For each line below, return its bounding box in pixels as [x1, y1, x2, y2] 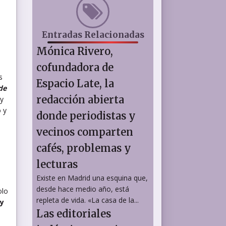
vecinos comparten [36, 126, 133, 138]
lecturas [36, 158, 78, 171]
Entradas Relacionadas [41, 29, 144, 40]
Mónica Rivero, [36, 45, 113, 58]
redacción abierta [36, 93, 124, 106]
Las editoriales [36, 207, 111, 220]
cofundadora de [36, 61, 114, 74]
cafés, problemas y [36, 142, 131, 154]
